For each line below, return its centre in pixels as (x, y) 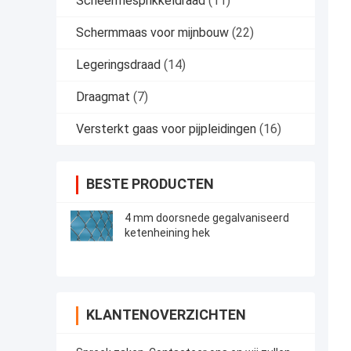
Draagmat (103, 97)
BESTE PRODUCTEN (150, 184)
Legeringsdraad (118, 65)
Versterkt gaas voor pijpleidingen (166, 129)
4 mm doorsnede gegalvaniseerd (207, 218)
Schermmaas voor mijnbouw (152, 33)
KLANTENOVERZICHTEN (166, 315)
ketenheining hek (167, 233)
